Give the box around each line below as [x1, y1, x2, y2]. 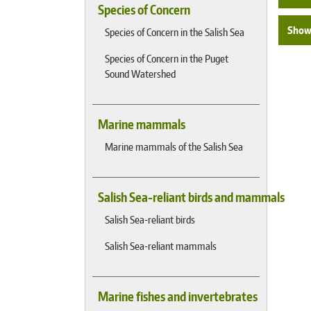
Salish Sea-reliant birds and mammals [98, 190, 285, 205]
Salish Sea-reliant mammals [105, 239, 217, 253]
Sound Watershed [105, 67, 176, 81]
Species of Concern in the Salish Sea [105, 25, 244, 39]
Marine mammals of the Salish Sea [105, 140, 243, 153]
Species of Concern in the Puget [105, 51, 228, 65]
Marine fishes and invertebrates [98, 289, 258, 304]
